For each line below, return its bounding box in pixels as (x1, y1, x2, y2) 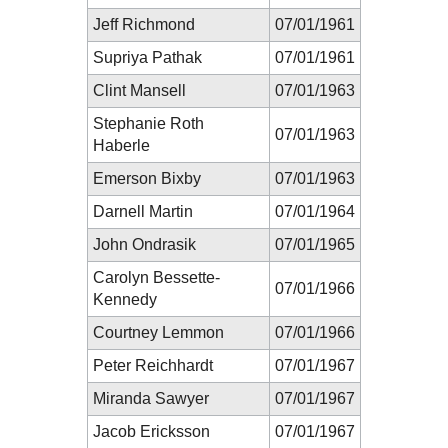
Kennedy (93, 290, 157, 308)
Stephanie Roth (93, 114, 204, 132)
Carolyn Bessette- (93, 268, 220, 286)
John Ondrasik (93, 235, 196, 253)
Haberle (93, 136, 150, 154)
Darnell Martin (93, 202, 193, 220)
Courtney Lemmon (93, 323, 224, 341)
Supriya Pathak (93, 48, 202, 66)
